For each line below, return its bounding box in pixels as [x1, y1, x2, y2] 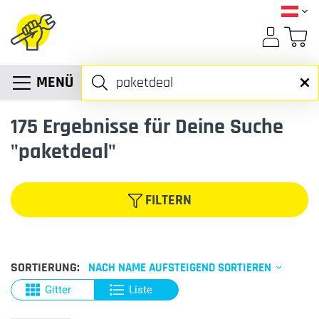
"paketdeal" [11, 138, 116, 165]
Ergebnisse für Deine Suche [38, 113, 283, 140]
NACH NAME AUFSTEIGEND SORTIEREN [88, 260, 274, 276]
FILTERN [142, 191, 192, 209]
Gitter [45, 283, 71, 296]
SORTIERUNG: [11, 259, 83, 276]
